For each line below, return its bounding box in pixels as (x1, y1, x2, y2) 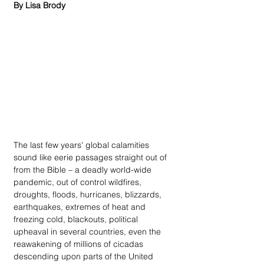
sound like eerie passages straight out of (14, 151, 169, 163)
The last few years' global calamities (14, 139, 151, 150)
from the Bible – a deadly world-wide (14, 164, 154, 175)
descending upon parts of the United (14, 250, 156, 262)
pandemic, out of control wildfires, (14, 176, 144, 187)
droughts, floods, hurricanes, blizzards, (14, 189, 164, 200)
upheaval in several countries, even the (14, 226, 163, 237)
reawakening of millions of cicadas (14, 238, 146, 249)
